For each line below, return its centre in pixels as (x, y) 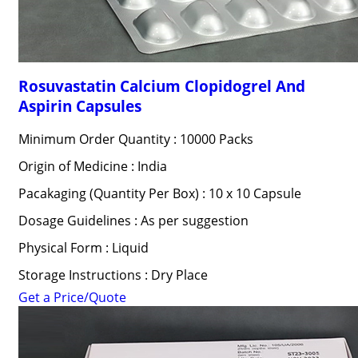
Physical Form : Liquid (83, 248)
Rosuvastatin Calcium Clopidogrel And (161, 86)
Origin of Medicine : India (92, 166)
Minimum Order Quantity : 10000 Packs (135, 139)
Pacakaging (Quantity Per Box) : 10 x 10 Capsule (159, 193)
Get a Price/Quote (72, 297)
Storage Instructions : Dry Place (113, 275)
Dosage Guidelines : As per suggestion (133, 221)
